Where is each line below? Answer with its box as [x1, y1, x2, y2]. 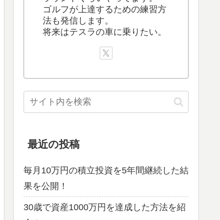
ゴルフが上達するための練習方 [43, 4, 166, 14]
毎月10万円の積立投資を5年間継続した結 [24, 165, 189, 176]
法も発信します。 [43, 15, 113, 26]
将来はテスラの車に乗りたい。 [43, 27, 166, 37]
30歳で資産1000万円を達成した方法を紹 [24, 202, 186, 213]
